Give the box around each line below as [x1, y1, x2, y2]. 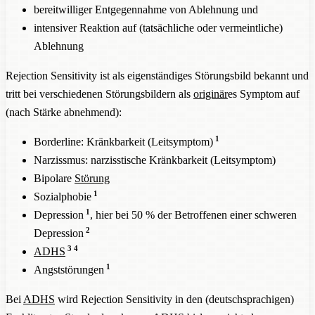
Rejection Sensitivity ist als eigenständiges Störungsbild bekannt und [6, 69, 309, 82]
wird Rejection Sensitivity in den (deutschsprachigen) [55, 292, 294, 305]
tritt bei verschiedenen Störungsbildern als [6, 87, 193, 100]
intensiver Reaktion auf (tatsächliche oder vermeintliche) [34, 21, 283, 34]
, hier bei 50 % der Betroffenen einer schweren [89, 208, 297, 221]
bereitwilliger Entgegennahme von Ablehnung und [34, 3, 258, 15]
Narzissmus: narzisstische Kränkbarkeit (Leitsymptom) [34, 153, 276, 166]
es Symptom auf [228, 87, 300, 100]
